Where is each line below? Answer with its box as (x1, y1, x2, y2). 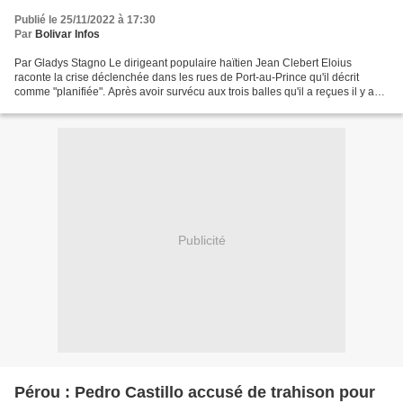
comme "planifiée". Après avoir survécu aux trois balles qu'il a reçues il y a (14, 85, 374, 98)
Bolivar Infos (35, 28, 100, 40)
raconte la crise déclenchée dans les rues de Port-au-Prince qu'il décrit (14, 71, 359, 84)
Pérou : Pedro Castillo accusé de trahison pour (14, 383, 375, 401)
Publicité (177, 232, 226, 247)
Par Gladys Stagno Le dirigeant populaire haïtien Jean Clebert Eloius (14, 57, 352, 69)
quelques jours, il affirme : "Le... (14, 100, 166, 112)
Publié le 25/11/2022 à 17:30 (14, 13, 156, 26)
